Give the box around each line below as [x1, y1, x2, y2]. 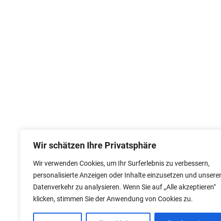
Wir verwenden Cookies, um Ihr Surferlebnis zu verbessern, [33, 159, 210, 167]
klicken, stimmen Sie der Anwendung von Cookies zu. [33, 195, 193, 203]
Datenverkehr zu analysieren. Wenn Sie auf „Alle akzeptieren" [33, 183, 216, 191]
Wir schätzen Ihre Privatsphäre [33, 140, 156, 150]
